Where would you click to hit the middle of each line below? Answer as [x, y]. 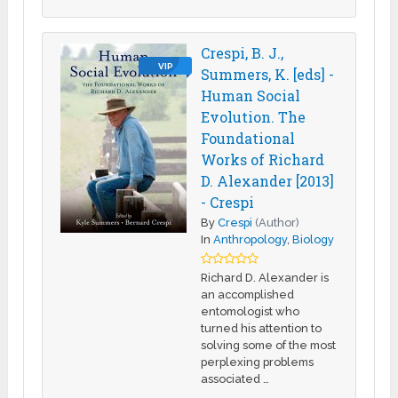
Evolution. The [254, 116]
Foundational [248, 138]
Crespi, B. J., [243, 52]
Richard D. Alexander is [265, 277]
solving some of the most [269, 345]
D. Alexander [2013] [268, 180]
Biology [314, 239]
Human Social [251, 95]
